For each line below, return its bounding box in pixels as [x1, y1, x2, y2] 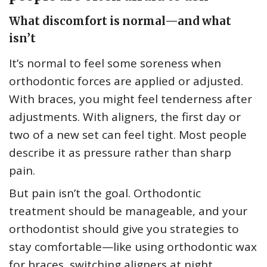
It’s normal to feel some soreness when [9, 55, 221, 72]
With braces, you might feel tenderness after [9, 91, 252, 107]
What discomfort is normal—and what [9, 14, 231, 29]
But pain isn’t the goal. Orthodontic [9, 185, 201, 201]
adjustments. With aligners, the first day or [9, 109, 241, 125]
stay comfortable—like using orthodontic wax [9, 239, 257, 255]
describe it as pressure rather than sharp [9, 145, 231, 161]
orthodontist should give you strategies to [9, 221, 239, 237]
